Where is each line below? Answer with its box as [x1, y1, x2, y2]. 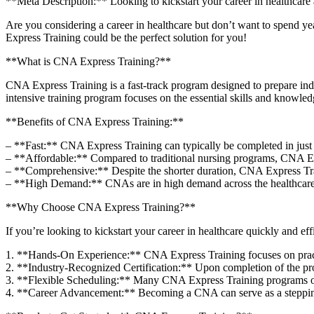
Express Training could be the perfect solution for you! [6, 31, 247, 43]
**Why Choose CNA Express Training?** [6, 200, 196, 213]
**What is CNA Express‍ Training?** [6, 55, 171, 67]
